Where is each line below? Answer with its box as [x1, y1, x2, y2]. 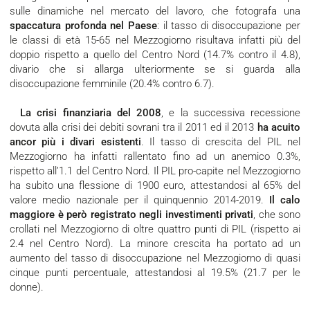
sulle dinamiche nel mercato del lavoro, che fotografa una [10, 5, 300, 18]
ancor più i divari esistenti [10, 136, 141, 149]
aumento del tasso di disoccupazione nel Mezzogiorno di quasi [10, 252, 300, 265]
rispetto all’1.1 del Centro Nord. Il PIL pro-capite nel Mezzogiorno [10, 165, 300, 178]
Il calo [268, 194, 300, 207]
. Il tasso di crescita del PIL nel [140, 136, 301, 149]
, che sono [253, 208, 300, 221]
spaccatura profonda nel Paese [10, 19, 157, 33]
